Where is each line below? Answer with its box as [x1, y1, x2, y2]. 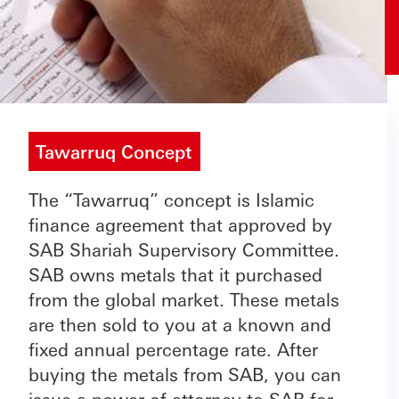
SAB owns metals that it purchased [28, 263, 322, 286]
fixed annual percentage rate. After [28, 338, 318, 361]
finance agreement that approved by [28, 213, 332, 236]
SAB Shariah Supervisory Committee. [28, 238, 339, 261]
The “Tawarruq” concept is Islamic [28, 188, 314, 211]
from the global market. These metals [28, 288, 339, 311]
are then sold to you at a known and [28, 313, 331, 336]
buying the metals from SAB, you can [28, 362, 341, 386]
